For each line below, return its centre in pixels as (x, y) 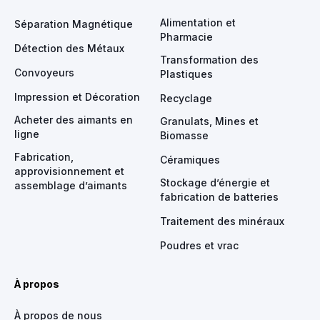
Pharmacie (186, 36)
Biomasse (184, 135)
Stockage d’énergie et (215, 182)
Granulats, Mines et (209, 121)
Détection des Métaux (69, 48)
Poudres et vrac (199, 245)
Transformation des (209, 59)
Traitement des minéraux (222, 221)
